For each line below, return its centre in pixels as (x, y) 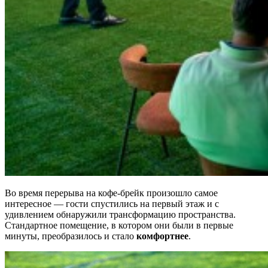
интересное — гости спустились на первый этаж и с (112, 203)
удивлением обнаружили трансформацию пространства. (120, 214)
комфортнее (162, 236)
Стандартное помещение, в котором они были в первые (119, 225)
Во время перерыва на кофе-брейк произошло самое (111, 193)
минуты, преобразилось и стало (71, 236)
